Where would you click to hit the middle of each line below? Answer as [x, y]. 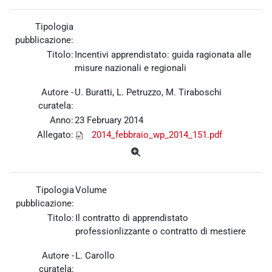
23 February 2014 [109, 121]
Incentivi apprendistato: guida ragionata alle [163, 55]
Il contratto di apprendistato [132, 218]
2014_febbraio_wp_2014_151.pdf [157, 135]
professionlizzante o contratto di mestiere [161, 232]
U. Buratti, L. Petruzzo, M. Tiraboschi [148, 93]
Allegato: [55, 135]
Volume [91, 190]
